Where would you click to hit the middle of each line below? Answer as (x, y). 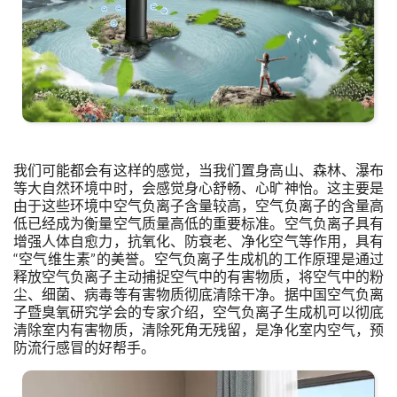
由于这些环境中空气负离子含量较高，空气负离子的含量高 (198, 206)
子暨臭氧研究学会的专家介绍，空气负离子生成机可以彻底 (198, 312)
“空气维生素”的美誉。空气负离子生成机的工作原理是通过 (198, 259)
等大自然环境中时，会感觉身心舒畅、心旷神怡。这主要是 (198, 188)
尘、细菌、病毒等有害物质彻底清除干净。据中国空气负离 (198, 294)
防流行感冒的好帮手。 (84, 347)
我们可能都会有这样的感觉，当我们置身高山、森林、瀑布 (198, 170)
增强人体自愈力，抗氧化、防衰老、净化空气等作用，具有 (198, 241)
